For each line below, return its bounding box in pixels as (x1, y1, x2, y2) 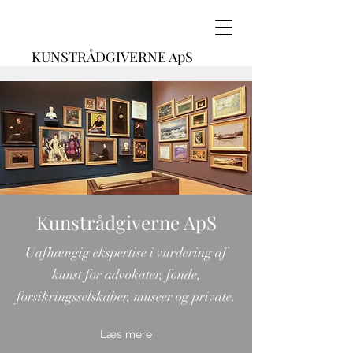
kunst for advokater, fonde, (51, 266, 201, 283)
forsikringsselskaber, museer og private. (17, 288, 236, 305)
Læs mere (100, 328, 152, 340)
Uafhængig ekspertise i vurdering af (25, 244, 227, 261)
